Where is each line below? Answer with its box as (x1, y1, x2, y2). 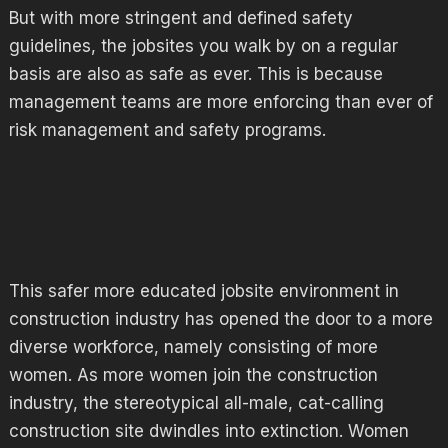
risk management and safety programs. (8, 120, 326, 140)
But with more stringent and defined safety (8, 8, 353, 28)
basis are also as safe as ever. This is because (8, 64, 383, 84)
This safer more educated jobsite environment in (8, 280, 399, 301)
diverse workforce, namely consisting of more (8, 336, 378, 357)
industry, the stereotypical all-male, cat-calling (8, 392, 384, 413)
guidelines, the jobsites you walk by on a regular (8, 36, 398, 56)
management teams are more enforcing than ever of (8, 92, 433, 112)
